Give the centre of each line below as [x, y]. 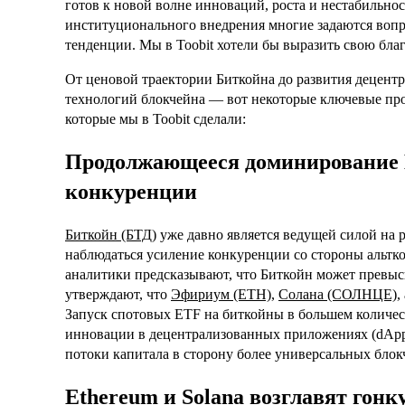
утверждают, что [118, 295]
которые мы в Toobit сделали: [155, 119]
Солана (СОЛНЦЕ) [338, 295]
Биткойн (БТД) [111, 235]
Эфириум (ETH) [221, 295]
